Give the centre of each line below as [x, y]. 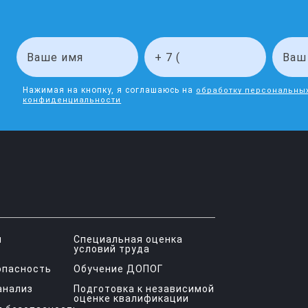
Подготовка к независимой [144, 289]
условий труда [111, 249]
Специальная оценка [128, 239]
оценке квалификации [131, 298]
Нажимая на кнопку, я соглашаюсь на [110, 90]
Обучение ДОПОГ [118, 269]
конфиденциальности [72, 100]
